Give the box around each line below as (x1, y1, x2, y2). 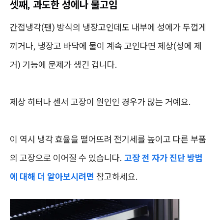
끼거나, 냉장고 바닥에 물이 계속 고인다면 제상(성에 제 (10, 40, 202, 52)
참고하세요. (94, 171, 138, 182)
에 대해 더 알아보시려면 (10, 171, 94, 182)
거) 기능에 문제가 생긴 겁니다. (10, 59, 117, 70)
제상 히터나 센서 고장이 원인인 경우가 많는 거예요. (10, 96, 191, 108)
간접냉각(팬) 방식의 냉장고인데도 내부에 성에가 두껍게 (10, 22, 206, 33)
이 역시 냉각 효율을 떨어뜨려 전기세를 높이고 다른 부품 (10, 134, 206, 145)
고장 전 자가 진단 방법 (124, 152, 203, 164)
